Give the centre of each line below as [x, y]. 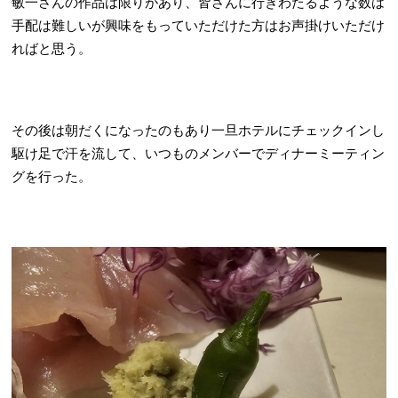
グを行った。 [52, 176]
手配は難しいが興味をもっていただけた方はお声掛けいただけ [199, 25]
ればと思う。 [52, 48]
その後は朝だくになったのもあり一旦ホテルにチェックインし [199, 130]
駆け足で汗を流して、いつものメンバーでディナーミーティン [199, 153]
